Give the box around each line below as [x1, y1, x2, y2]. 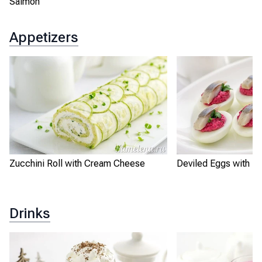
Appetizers [9, 29, 78, 46]
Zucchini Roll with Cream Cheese [9, 158, 145, 170]
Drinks [9, 205, 50, 222]
